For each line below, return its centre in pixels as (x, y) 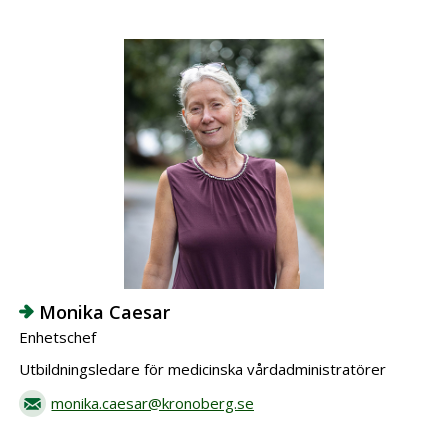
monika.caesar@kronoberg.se (153, 403)
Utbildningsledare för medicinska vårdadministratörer (203, 369)
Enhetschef (58, 337)
